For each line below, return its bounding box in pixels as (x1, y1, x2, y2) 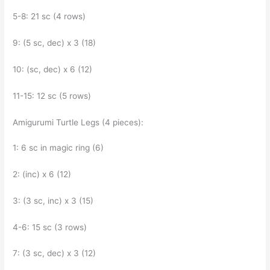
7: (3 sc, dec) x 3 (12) (13, 248, 99, 259)
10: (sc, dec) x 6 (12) (13, 64, 95, 75)
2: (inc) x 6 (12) (13, 169, 74, 179)
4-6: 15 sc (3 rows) (13, 222, 90, 232)
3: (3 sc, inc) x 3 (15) (13, 195, 96, 206)
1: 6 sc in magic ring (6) (13, 142, 107, 152)
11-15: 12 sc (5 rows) (13, 91, 94, 101)
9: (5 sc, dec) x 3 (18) (13, 38, 99, 48)
